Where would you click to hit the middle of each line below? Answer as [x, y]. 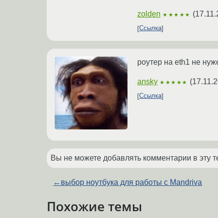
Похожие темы [94, 206]
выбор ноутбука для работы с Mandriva [132, 182]
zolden [149, 14]
